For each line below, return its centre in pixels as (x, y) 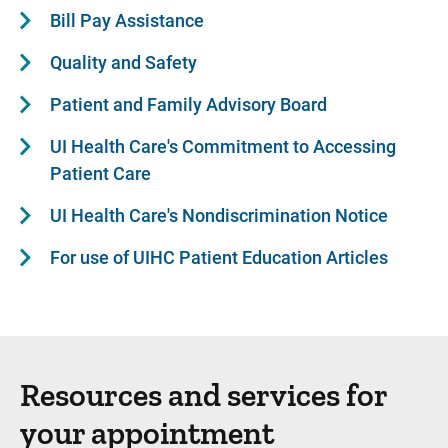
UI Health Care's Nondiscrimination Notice (219, 216)
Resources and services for (203, 395)
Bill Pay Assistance (127, 21)
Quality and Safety (123, 63)
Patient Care (100, 174)
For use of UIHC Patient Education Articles (219, 258)
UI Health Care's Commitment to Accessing (223, 147)
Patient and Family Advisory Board (188, 105)
